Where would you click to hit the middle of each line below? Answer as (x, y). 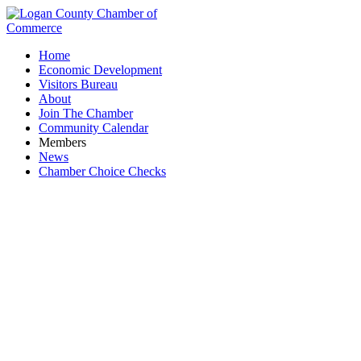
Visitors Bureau (78, 84)
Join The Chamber (86, 113)
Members (62, 142)
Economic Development (100, 70)
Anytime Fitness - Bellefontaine (180, 299)
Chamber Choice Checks (102, 171)
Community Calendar (93, 128)
